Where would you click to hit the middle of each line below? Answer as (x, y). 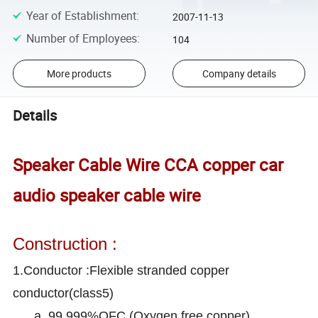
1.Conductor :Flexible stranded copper (121, 271)
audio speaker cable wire (107, 196)
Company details (239, 74)
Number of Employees (81, 39)
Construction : (65, 244)
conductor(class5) (64, 294)
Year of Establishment (81, 15)
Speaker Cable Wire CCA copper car (148, 165)
